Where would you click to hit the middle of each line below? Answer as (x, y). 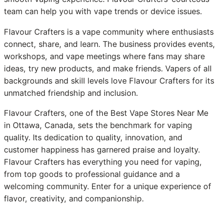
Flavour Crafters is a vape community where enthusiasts (109, 32)
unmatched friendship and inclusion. (71, 93)
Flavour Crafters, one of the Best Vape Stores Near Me (106, 113)
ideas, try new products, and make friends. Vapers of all (108, 68)
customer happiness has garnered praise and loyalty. (102, 149)
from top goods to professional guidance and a (92, 174)
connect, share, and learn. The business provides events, (109, 44)
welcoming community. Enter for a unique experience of (108, 186)
